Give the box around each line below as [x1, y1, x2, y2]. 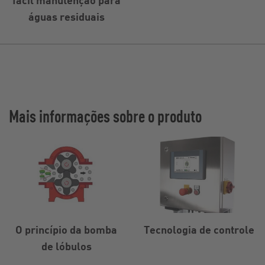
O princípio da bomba [15, 222, 117, 236]
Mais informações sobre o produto [9, 104, 202, 127]
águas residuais [28, 9, 105, 23]
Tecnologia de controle [143, 222, 254, 236]
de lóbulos [41, 238, 92, 253]
